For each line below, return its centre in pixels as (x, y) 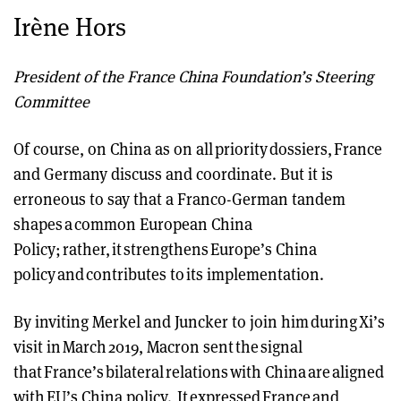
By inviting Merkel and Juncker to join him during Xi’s (199, 321)
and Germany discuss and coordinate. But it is (173, 174)
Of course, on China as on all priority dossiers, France (198, 149)
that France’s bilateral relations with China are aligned (199, 371)
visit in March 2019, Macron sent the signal (158, 346)
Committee (51, 101)
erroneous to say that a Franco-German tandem (179, 199)
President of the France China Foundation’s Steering (193, 76)
